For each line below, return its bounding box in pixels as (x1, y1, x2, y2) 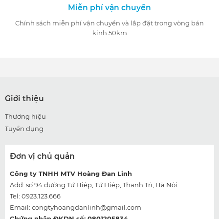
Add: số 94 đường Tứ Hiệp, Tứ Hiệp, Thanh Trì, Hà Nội (10, 181, 177, 189)
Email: (10, 203, 32, 212)
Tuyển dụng (5, 125, 44, 133)
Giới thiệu (5, 94, 44, 104)
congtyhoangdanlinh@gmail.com (32, 203, 141, 212)
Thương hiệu (5, 112, 46, 121)
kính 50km (92, 28, 127, 37)
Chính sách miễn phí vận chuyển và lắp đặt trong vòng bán (15, 19, 204, 27)
